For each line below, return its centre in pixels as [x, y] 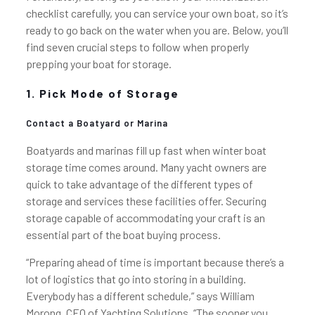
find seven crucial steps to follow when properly [137, 47]
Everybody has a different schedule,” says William [140, 296]
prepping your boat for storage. [98, 64]
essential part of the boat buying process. [123, 234]
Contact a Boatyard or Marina [97, 123]
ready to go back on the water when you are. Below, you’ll [157, 30]
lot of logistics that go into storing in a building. [136, 279]
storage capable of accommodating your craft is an [145, 218]
